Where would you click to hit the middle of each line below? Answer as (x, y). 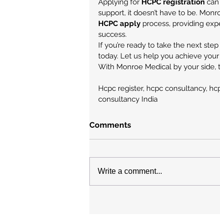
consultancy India (128, 99)
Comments (110, 125)
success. (112, 34)
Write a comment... (130, 171)
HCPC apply (119, 24)
